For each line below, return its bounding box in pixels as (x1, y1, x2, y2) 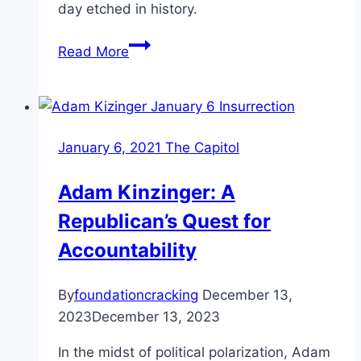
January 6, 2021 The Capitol (58, 139, 239, 156)
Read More (58, 43, 129, 60)
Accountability (58, 238, 197, 262)
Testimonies (128, 122, 206, 139)
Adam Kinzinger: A (58, 180, 235, 204)
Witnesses (128, 78, 195, 95)
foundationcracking (74, 286, 198, 303)
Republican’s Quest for (58, 209, 271, 233)
